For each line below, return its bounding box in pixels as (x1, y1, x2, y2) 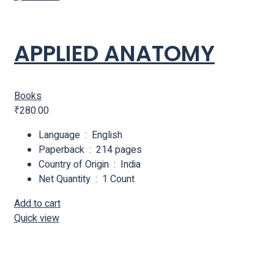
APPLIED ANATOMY (14, 38, 215, 70)
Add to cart (14, 196, 61, 212)
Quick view (14, 211, 59, 226)
